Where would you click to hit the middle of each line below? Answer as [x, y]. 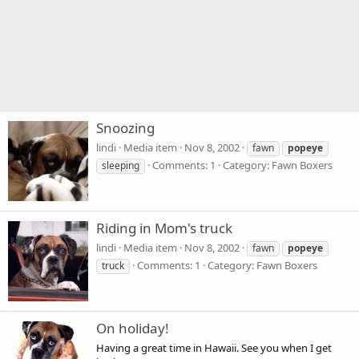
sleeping [121, 165]
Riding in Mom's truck [164, 228]
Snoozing [125, 128]
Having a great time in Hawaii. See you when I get [214, 347]
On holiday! [133, 329]
